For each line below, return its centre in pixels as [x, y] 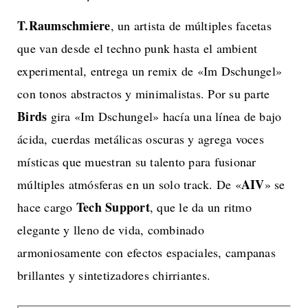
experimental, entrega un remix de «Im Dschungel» [150, 71]
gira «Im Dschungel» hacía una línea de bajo [164, 117]
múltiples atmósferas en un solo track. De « [129, 185]
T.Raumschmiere [64, 26]
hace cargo [47, 207]
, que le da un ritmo [200, 207]
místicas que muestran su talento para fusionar [137, 162]
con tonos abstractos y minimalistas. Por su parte [144, 94]
